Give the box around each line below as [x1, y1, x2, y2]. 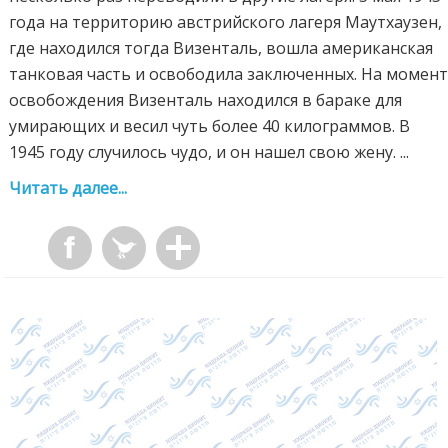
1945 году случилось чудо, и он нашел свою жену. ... [9, 141, 410, 164]
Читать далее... [9, 177, 128, 200]
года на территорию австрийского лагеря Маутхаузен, [9, 11, 443, 34]
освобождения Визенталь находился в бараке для [9, 89, 403, 112]
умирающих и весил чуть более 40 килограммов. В [9, 115, 411, 138]
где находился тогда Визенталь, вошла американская [9, 37, 434, 60]
